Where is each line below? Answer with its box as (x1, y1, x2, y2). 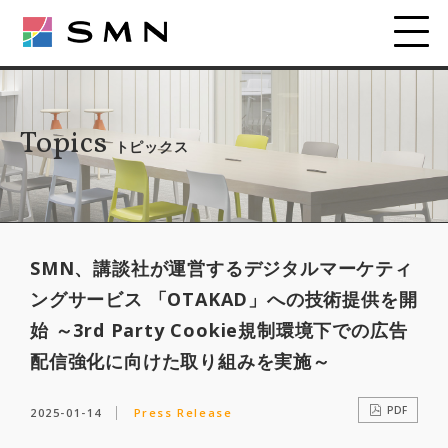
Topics (20, 123, 115, 166)
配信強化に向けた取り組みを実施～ (30, 348, 331, 373)
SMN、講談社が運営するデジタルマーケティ (30, 255, 413, 280)
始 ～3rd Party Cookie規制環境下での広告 (30, 317, 408, 342)
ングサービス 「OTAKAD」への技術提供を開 (30, 286, 418, 311)
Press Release (133, 404, 233, 420)
